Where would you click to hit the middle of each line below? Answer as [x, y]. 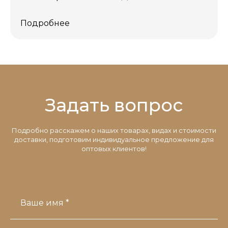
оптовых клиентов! [114, 149]
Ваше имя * [45, 203]
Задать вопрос [114, 105]
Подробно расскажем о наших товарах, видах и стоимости [114, 131]
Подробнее [45, 23]
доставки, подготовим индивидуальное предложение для [114, 140]
